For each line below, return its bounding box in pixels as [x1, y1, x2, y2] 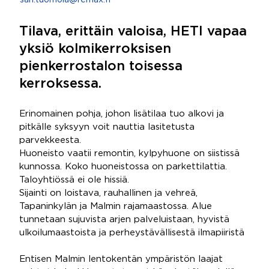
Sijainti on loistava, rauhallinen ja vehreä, [19, 189, 198, 197]
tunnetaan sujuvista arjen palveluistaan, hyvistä [19, 216, 229, 223]
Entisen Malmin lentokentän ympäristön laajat [19, 255, 223, 263]
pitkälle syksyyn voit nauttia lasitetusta [19, 123, 195, 131]
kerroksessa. [19, 78, 101, 90]
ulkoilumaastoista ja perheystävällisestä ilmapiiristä [19, 229, 244, 237]
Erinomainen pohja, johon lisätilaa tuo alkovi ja [19, 110, 224, 118]
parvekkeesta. [19, 136, 81, 144]
